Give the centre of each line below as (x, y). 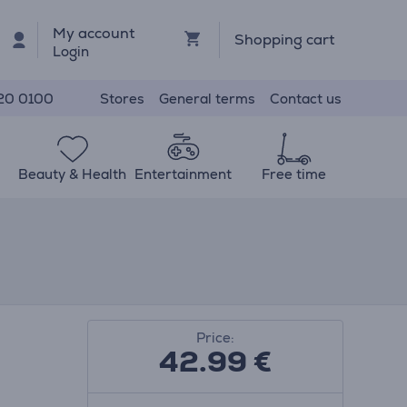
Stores (122, 98)
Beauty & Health (73, 174)
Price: (215, 338)
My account (94, 33)
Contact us (306, 98)
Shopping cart (284, 40)
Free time (293, 174)
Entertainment (184, 174)
